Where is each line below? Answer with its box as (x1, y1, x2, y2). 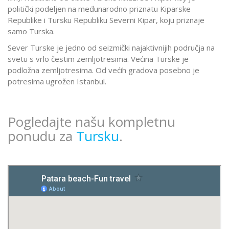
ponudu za (8, 126, 76, 145)
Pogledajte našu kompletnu (8, 112, 175, 131)
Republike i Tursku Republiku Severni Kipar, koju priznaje (8, 14, 204, 25)
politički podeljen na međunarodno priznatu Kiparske (8, 3, 191, 14)
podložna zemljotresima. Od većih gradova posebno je (8, 65, 199, 76)
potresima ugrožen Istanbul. (8, 76, 106, 87)
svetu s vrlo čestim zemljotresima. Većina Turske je (8, 54, 189, 64)
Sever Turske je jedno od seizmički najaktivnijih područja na (8, 42, 215, 53)
